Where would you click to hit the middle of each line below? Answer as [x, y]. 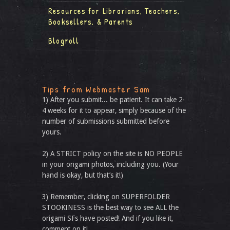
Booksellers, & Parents [91, 22]
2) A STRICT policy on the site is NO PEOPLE [112, 154]
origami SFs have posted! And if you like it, [108, 218]
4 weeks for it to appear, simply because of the [114, 110]
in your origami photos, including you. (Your [110, 164]
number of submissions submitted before [106, 121]
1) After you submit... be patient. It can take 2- [113, 100]
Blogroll [64, 41]
